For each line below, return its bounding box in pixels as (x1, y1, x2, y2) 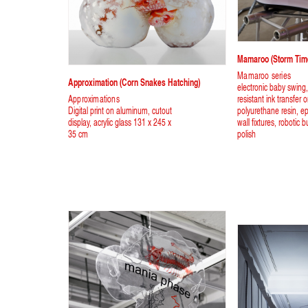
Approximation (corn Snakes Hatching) (68, 74, 200, 89)
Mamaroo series (237, 67, 291, 82)
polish (237, 126, 256, 141)
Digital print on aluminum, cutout (68, 102, 172, 118)
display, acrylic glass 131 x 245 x (68, 114, 171, 129)
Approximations (68, 91, 120, 106)
